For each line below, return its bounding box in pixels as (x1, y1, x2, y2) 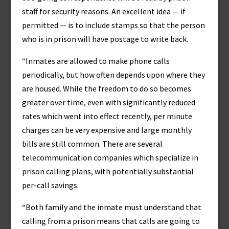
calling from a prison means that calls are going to (21, 216, 200, 226)
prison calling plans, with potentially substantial (21, 166, 194, 176)
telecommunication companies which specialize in (21, 152, 198, 163)
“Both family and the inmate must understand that (21, 202, 201, 212)
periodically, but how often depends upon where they (21, 70, 205, 80)
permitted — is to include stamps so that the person (21, 20, 205, 30)
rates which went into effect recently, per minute (21, 111, 192, 121)
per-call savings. (21, 180, 79, 190)
